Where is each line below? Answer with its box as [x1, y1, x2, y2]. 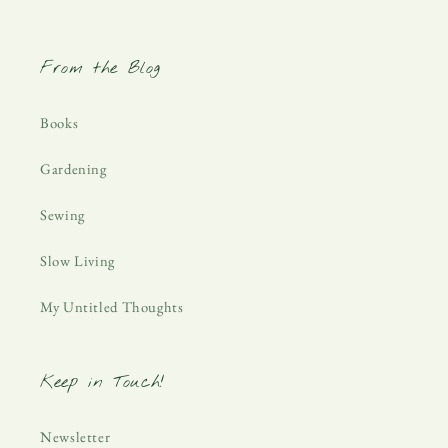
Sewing [40, 205, 85, 225]
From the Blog [40, 56, 161, 80]
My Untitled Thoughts [40, 297, 184, 317]
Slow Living [40, 251, 115, 271]
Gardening [40, 159, 107, 179]
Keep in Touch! [40, 370, 165, 394]
